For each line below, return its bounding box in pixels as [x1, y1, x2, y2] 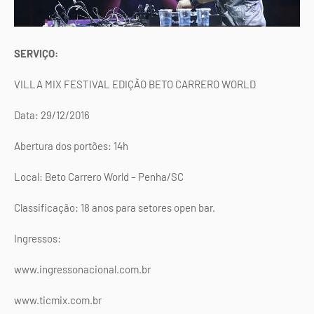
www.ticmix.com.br [14, 294, 102, 307]
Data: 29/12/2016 [14, 109, 90, 122]
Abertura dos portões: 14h [14, 139, 128, 153]
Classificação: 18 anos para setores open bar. [14, 201, 215, 214]
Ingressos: [14, 232, 78, 245]
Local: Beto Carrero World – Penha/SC [14, 170, 184, 184]
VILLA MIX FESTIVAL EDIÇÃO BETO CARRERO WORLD [14, 78, 256, 91]
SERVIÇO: [14, 47, 58, 60]
